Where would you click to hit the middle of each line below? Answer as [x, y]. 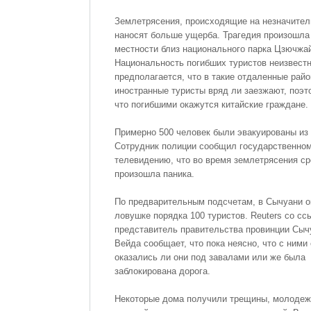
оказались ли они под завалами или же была [210, 257]
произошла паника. [154, 174]
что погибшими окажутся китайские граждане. [211, 104]
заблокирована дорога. [162, 271]
